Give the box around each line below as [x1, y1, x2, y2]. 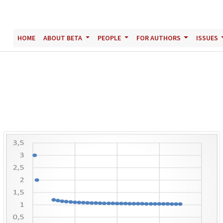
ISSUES [196, 33, 220, 42]
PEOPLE [97, 33, 122, 42]
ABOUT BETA [43, 33, 84, 42]
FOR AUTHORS [136, 33, 182, 42]
